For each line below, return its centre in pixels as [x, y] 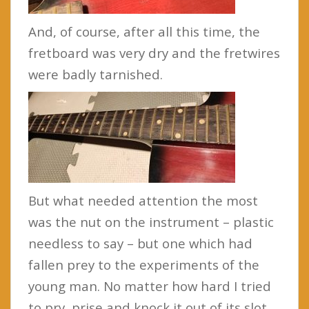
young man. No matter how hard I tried [150, 286]
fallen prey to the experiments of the [144, 264]
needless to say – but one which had [140, 243]
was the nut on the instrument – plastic [151, 221]
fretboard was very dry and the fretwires [154, 52]
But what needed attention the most [143, 200]
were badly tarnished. [96, 74]
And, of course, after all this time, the [144, 31]
